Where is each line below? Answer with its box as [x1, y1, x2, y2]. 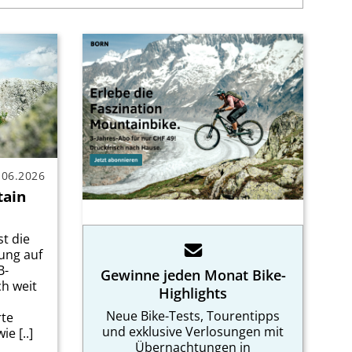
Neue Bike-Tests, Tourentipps [106, 306, 280, 324]
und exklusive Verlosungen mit [102, 322, 284, 340]
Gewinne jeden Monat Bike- [100, 264, 286, 284]
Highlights [159, 282, 227, 302]
